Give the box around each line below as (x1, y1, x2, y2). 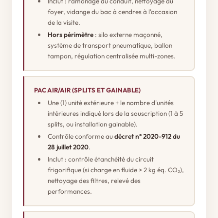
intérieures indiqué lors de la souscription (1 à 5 (48, 109, 183, 118)
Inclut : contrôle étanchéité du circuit (48, 154, 154, 163)
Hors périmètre (48, 30, 93, 39)
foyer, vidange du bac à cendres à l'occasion (48, 7, 177, 16)
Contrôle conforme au (48, 131, 114, 141)
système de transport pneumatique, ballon (48, 40, 172, 50)
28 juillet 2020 (48, 142, 89, 151)
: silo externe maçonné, (93, 30, 163, 39)
